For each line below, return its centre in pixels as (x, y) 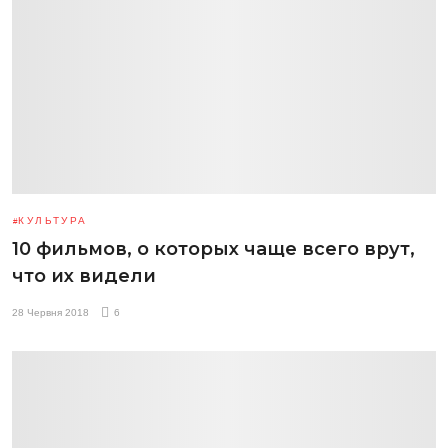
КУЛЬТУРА (53, 220)
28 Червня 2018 (50, 312)
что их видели (84, 275)
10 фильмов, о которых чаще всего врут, (213, 248)
